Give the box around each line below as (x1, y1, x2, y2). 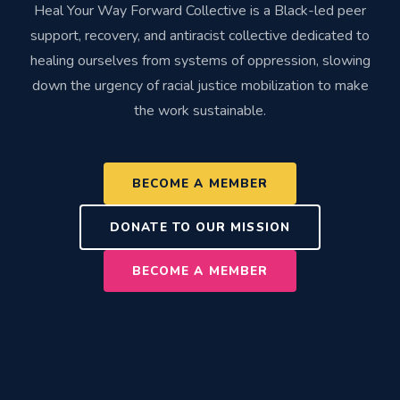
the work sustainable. (134, 100, 266, 121)
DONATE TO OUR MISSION (110, 218, 290, 236)
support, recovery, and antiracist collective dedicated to (30, 25, 370, 46)
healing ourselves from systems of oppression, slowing (29, 50, 371, 71)
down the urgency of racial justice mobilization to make (31, 75, 369, 96)
